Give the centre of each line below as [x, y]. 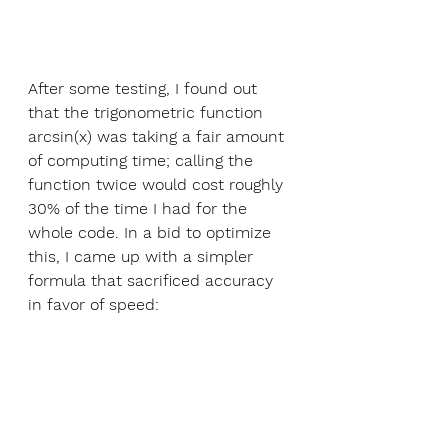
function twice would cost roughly [158, 185]
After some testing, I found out [145, 89]
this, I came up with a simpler [143, 257]
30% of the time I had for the [140, 209]
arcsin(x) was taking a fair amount [158, 137]
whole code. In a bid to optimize [152, 233]
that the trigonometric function [148, 113]
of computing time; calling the [143, 161]
